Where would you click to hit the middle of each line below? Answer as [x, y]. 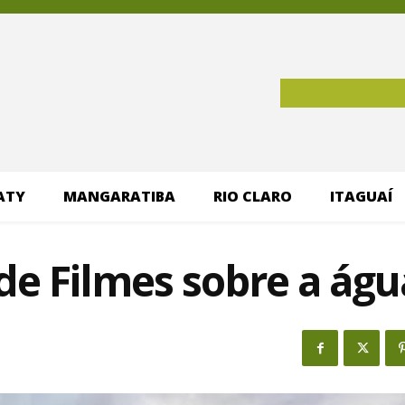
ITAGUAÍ [361, 197]
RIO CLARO [252, 197]
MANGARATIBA [119, 197]
